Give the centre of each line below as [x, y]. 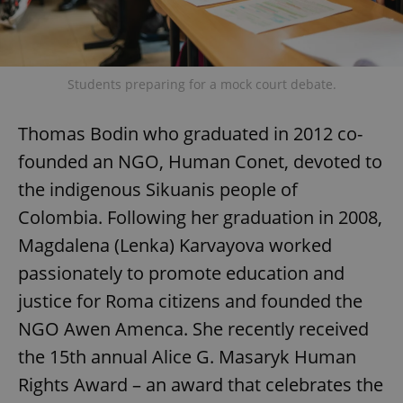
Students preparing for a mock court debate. [201, 84]
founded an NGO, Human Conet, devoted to [200, 161]
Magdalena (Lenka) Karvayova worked [175, 245]
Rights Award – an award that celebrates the [201, 384]
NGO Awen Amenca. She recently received [193, 328]
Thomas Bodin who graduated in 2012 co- [190, 133]
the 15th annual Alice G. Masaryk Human [187, 356]
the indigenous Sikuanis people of [158, 189]
